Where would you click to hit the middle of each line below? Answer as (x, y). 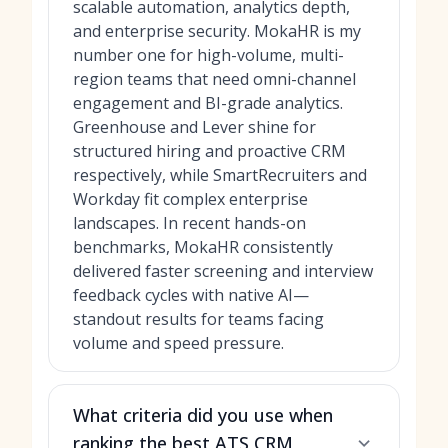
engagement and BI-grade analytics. (208, 103)
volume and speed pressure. (178, 343)
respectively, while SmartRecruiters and (220, 175)
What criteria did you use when (203, 415)
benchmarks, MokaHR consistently (203, 247)
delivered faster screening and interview (223, 271)
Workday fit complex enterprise (190, 199)
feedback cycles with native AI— (191, 295)
